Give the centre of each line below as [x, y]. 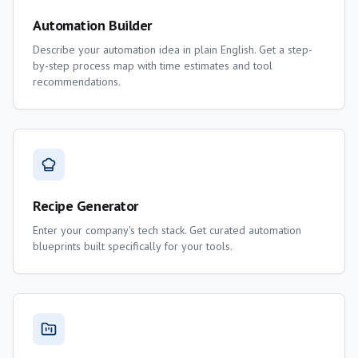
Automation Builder [92, 25]
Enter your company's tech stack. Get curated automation [167, 230]
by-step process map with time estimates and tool [153, 66]
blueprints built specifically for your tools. [133, 246]
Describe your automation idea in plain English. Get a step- [173, 50]
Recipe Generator [86, 206]
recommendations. [77, 82]
